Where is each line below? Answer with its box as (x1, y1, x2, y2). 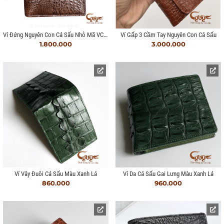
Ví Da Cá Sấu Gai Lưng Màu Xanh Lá (123, 170, 213, 177)
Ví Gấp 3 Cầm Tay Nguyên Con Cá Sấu (120, 31, 216, 38)
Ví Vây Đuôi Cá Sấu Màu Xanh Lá (14, 170, 97, 177)
